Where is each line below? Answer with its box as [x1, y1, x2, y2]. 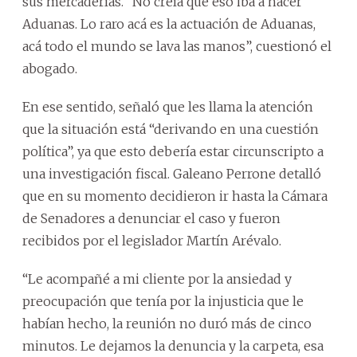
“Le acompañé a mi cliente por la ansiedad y [22, 270, 292, 287]
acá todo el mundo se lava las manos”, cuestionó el [22, 37, 331, 54]
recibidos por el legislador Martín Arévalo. [22, 232, 281, 249]
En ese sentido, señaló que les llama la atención [22, 98, 313, 115]
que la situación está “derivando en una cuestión [22, 120, 319, 137]
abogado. [22, 60, 77, 76]
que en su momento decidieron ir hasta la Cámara [22, 187, 328, 204]
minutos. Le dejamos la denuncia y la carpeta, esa [22, 337, 324, 354]
